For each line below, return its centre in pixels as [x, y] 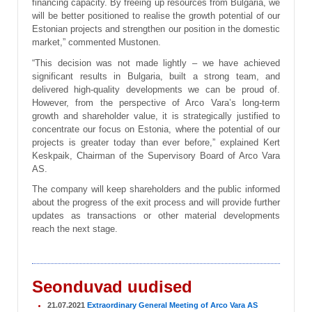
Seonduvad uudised [112, 286]
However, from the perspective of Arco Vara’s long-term [156, 102]
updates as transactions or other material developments [156, 216]
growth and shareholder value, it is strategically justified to [156, 116]
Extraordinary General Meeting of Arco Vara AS [173, 305]
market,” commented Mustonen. [96, 42]
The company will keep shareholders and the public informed [156, 189]
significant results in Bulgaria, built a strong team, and [156, 76]
